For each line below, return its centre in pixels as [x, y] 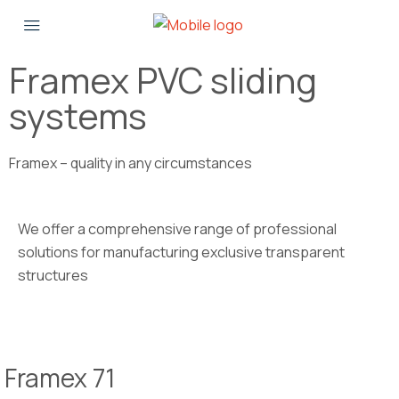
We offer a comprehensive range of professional [177, 229]
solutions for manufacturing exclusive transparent [181, 252]
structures [53, 275]
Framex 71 [60, 378]
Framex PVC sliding [163, 80]
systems [78, 115]
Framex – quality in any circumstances [130, 163]
